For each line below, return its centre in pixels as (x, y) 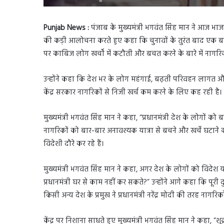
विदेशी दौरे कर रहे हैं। (74, 144)
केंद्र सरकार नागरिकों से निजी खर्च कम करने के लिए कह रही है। (133, 92)
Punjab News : (66, 28)
